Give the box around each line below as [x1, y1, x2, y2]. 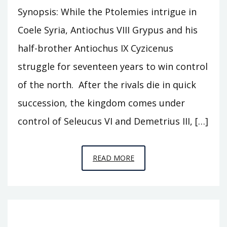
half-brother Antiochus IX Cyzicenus [18, 42, 173, 54]
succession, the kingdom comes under [18, 96, 185, 109]
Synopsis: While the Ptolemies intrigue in [18, 5, 197, 18]
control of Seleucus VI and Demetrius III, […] [18, 115, 208, 127]
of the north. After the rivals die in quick [18, 78, 196, 91]
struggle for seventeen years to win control [18, 60, 208, 72]
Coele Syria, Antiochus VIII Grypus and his [18, 23, 198, 36]
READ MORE [93, 153, 134, 163]
